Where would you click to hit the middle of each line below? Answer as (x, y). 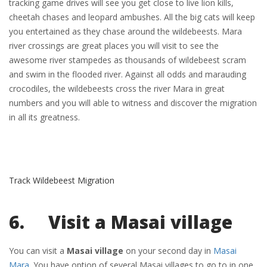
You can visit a (38, 251)
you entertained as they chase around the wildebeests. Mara (125, 31)
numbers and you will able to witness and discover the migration (133, 103)
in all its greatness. (44, 117)
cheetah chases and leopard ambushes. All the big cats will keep (132, 17)
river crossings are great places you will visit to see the (114, 46)
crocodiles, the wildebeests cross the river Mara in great (117, 89)
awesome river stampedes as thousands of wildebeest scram (128, 60)
